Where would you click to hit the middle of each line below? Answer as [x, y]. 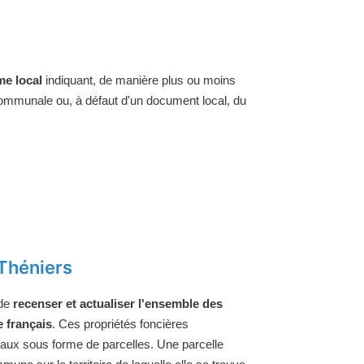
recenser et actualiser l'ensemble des [118, 303]
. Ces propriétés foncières [120, 323]
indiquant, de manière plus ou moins [139, 80]
